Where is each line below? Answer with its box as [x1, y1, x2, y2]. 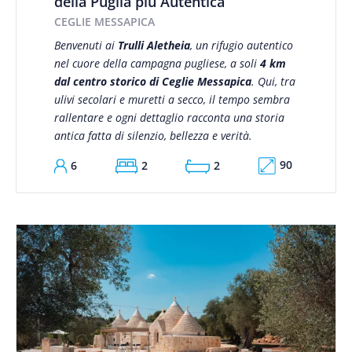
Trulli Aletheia [117, 37, 190, 53]
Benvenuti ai [53, 37, 118, 53]
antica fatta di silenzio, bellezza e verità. [53, 127, 252, 143]
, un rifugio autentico [189, 37, 293, 53]
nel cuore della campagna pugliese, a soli [53, 55, 260, 71]
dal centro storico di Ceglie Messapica [53, 73, 251, 89]
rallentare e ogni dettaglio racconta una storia [53, 109, 284, 125]
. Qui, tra [251, 73, 295, 89]
